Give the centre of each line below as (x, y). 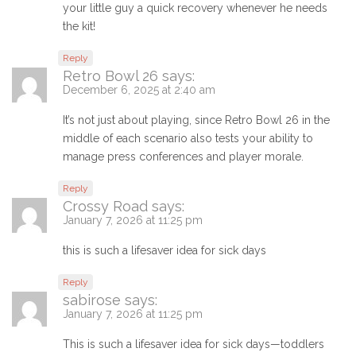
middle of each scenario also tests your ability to (188, 139)
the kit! (79, 27)
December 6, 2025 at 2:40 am (139, 90)
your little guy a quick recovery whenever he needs (195, 8)
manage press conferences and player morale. (183, 157)
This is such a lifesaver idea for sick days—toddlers (193, 344)
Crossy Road (105, 207)
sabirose (92, 300)
